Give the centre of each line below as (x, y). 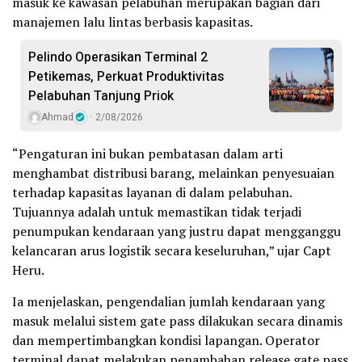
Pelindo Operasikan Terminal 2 (118, 57)
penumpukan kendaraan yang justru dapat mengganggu (177, 231)
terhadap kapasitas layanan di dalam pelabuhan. (152, 192)
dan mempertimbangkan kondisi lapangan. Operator (166, 340)
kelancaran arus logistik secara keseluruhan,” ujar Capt (172, 250)
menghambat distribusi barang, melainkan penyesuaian (173, 173)
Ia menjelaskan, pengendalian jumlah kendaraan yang (168, 301)
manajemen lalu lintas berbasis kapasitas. (133, 21)
